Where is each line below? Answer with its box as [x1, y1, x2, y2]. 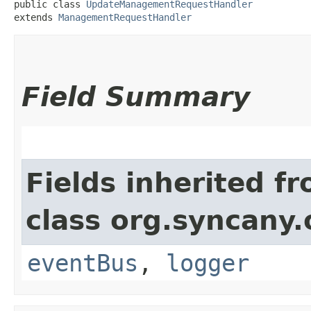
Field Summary [22, 81, 250, 112]
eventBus [27, 249, 138, 277]
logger [166, 249, 249, 277]
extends [14, 11, 58, 23]
